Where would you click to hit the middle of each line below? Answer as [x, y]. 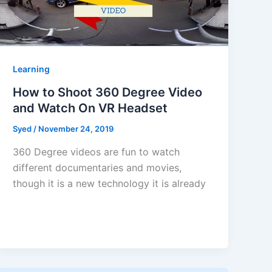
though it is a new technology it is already [110, 183]
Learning [32, 69]
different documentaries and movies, [97, 167]
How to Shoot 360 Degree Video [108, 93]
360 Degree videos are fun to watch [97, 151]
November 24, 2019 [76, 129]
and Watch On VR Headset [90, 108]
